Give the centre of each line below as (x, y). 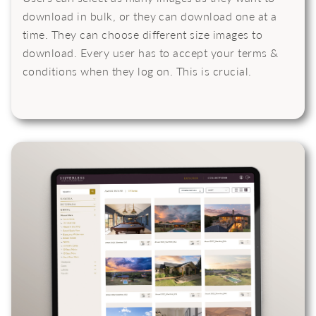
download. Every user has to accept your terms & (151, 53)
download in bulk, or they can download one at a (150, 16)
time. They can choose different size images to (143, 35)
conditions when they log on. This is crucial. (137, 71)
